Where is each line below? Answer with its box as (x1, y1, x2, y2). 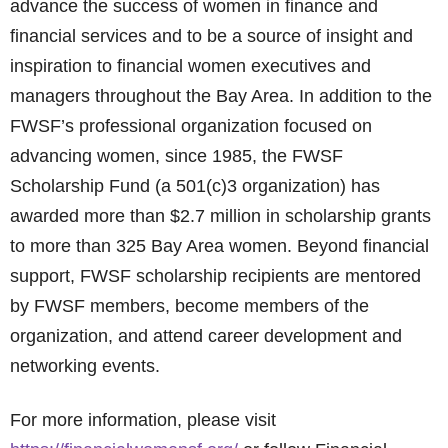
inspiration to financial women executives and (10, 56, 371, 76)
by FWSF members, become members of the (10, 296, 369, 316)
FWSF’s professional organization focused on (10, 116, 372, 136)
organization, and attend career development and (10, 326, 402, 346)
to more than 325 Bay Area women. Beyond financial (10, 236, 429, 256)
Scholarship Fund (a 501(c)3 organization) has (10, 176, 380, 196)
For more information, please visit (10, 410, 276, 430)
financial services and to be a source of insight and (10, 26, 413, 46)
